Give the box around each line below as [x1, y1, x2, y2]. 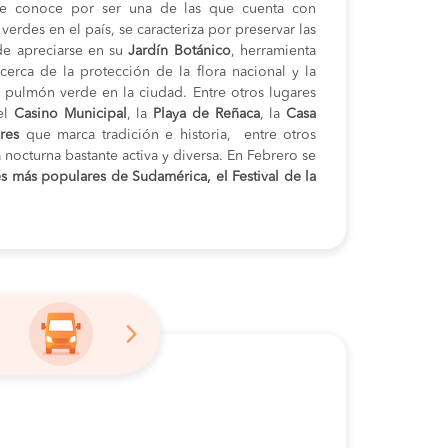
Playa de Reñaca [147, 107, 260, 121]
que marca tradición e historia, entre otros [19, 128, 317, 142]
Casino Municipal [13, 107, 127, 121]
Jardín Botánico [128, 44, 231, 58]
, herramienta [230, 44, 317, 58]
